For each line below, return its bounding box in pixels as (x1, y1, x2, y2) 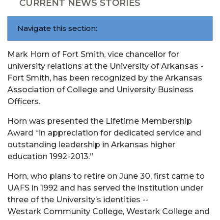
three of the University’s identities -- (7, 195, 148, 204)
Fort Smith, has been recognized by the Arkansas (7, 73, 202, 82)
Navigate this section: (17, 24, 97, 33)
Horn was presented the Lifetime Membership (7, 116, 192, 126)
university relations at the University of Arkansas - (7, 61, 203, 71)
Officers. (7, 97, 40, 106)
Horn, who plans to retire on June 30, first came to (7, 171, 205, 181)
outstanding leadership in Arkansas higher (7, 140, 175, 149)
